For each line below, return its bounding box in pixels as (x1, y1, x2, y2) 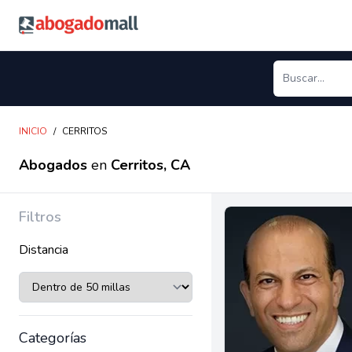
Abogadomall (18, 16, 92, 33)
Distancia (19, 241, 68, 258)
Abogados (19, 156, 87, 174)
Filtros (19, 207, 61, 226)
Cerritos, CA (111, 156, 190, 174)
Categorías (19, 328, 86, 347)
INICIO (19, 125, 47, 137)
